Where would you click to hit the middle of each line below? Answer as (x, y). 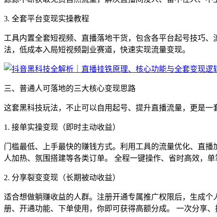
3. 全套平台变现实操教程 (46, 18)
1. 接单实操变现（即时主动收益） (62, 127)
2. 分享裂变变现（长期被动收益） (62, 177)
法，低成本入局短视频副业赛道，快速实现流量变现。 (97, 49)
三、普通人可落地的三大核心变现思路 (70, 88)
